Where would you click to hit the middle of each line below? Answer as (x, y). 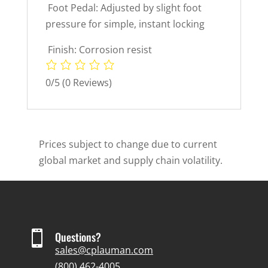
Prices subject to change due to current (128, 144)
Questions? (78, 237)
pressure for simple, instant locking (125, 24)
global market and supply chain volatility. (130, 160)
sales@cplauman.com (104, 250)
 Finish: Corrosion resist (98, 49)
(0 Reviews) (87, 82)
